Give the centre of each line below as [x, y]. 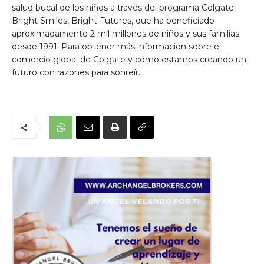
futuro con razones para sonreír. [76, 73]
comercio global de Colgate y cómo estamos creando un [129, 60]
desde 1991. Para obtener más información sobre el [116, 47]
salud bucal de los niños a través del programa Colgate [123, 8]
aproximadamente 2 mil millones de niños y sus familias [126, 34]
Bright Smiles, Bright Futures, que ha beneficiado [113, 21]
